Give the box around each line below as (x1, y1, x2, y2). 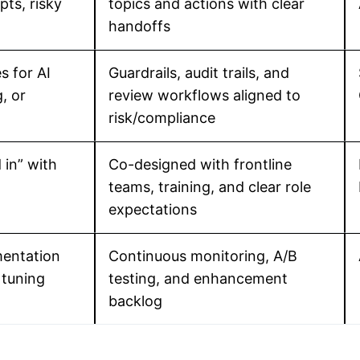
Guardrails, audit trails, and (108, 64, 289, 81)
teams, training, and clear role (108, 178, 311, 195)
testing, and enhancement (108, 270, 288, 287)
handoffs (108, 18, 170, 35)
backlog (108, 292, 162, 309)
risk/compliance (108, 109, 215, 126)
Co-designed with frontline (108, 156, 292, 173)
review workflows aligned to (108, 87, 301, 104)
